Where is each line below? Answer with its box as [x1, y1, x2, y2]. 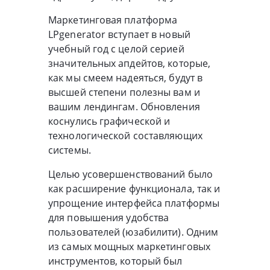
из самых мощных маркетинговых [48, 239, 210, 253]
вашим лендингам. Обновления [48, 99, 200, 113]
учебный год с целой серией [48, 42, 184, 55]
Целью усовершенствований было [48, 167, 213, 181]
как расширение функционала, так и [48, 181, 221, 195]
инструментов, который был [48, 254, 183, 268]
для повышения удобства [48, 210, 169, 224]
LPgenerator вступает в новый [48, 27, 190, 41]
